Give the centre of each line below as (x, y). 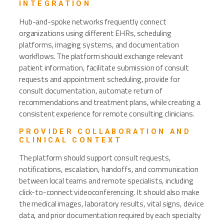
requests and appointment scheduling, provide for (99, 79)
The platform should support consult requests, (95, 158)
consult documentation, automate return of (91, 90)
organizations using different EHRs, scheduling (95, 33)
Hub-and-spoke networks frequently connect (93, 21)
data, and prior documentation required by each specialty (110, 215)
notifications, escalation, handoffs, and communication (109, 169)
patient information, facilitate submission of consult (104, 67)
